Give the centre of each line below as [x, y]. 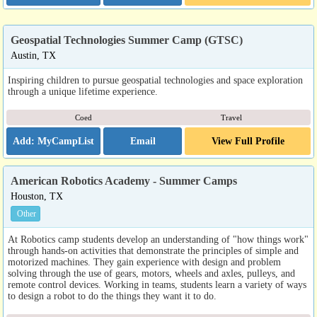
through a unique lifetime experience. [83, 91]
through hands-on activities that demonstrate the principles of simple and [153, 250]
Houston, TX [37, 196]
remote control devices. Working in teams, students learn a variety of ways [157, 284]
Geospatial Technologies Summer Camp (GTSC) [127, 40]
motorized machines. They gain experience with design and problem [144, 262]
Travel [231, 117]
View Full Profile [248, 141]
